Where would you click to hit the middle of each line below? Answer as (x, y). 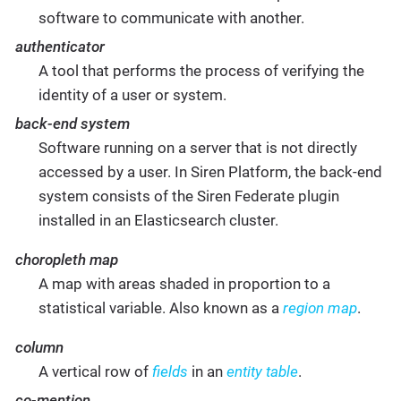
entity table (262, 372)
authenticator (60, 47)
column (39, 348)
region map (320, 308)
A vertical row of (95, 372)
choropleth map (67, 260)
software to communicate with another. (171, 18)
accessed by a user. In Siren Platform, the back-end (210, 172)
